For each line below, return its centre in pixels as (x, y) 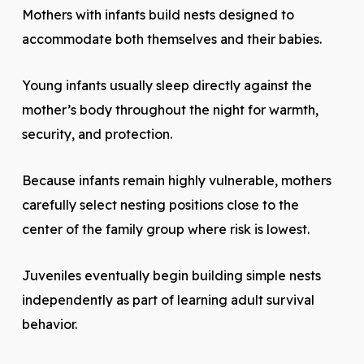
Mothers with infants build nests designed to (158, 15)
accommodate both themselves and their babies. (171, 39)
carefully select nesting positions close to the (160, 205)
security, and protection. (97, 134)
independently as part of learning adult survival (168, 300)
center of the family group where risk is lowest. (165, 229)
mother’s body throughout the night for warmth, (170, 110)
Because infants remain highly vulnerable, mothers (176, 180)
